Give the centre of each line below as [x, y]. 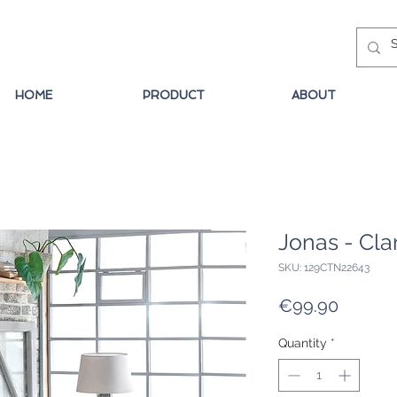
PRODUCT [174, 95]
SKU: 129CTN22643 [324, 268]
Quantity [303, 343]
